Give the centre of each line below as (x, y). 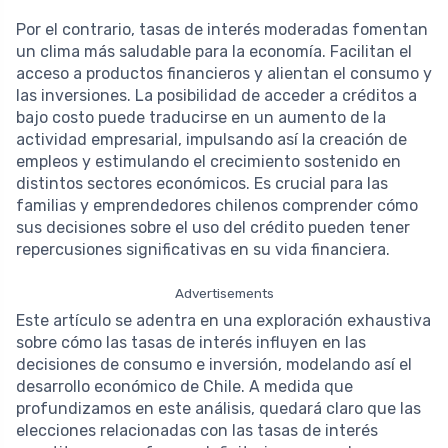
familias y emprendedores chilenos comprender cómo (217, 205)
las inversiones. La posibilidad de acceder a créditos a (216, 95)
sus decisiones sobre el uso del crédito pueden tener (213, 227)
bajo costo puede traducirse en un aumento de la (201, 117)
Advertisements (224, 292)
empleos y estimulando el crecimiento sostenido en (208, 161)
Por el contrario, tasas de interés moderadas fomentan (222, 29)
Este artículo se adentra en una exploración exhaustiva (223, 320)
